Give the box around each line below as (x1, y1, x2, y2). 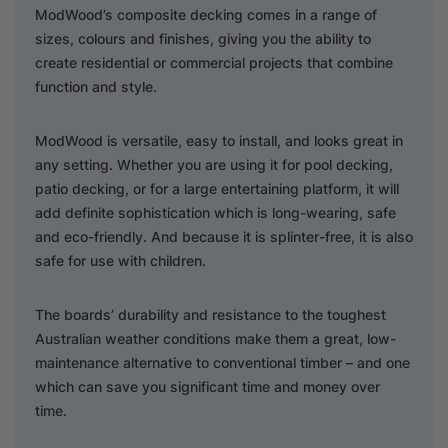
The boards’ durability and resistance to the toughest (35, 305, 386, 323)
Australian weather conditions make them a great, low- (35, 329, 396, 347)
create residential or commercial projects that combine (35, 53, 393, 71)
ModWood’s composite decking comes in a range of (35, 5, 377, 23)
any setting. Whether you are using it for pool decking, (35, 155, 393, 173)
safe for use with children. (35, 251, 206, 269)
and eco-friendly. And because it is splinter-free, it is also (35, 227, 413, 245)
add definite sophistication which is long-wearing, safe (35, 203, 396, 221)
